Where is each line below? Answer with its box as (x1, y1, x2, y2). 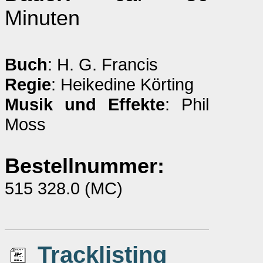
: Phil (165, 95, 209, 114)
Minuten (5, 6, 80, 30)
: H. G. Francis (48, 55, 158, 74)
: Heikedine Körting (51, 75, 194, 94)
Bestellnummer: (5, 154, 164, 178)
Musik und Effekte (5, 95, 165, 114)
